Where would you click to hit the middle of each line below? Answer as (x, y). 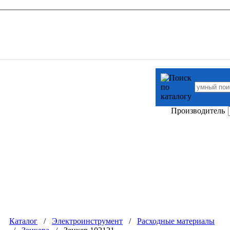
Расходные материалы (176, 221)
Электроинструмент (87, 221)
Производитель (198, 111)
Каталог (23, 221)
